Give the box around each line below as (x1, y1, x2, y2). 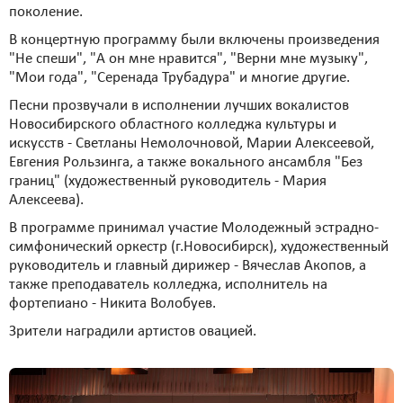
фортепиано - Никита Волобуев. (9, 296, 216, 311)
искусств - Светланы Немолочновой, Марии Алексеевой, (9, 136, 374, 151)
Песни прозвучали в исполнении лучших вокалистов (9, 98, 349, 113)
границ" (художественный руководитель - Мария (9, 174, 327, 189)
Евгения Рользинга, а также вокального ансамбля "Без (9, 155, 363, 170)
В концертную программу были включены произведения (9, 32, 380, 48)
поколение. (9, 4, 83, 20)
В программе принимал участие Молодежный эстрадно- (9, 220, 379, 236)
